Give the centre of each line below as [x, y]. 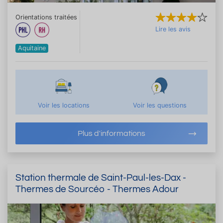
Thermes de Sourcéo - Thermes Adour [97, 189]
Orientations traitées [46, 17]
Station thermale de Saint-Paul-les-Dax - [101, 177]
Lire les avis [173, 29]
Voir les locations [63, 105]
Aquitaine [32, 48]
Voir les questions [160, 105]
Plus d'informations [111, 133]
